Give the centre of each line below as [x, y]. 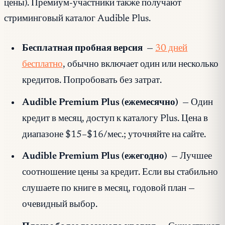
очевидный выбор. [60, 205]
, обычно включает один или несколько [140, 65]
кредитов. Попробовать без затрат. [92, 81]
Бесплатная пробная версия [82, 49]
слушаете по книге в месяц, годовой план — [108, 189]
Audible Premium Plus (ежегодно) [94, 157]
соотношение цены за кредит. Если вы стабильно [120, 173]
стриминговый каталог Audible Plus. [77, 19]
